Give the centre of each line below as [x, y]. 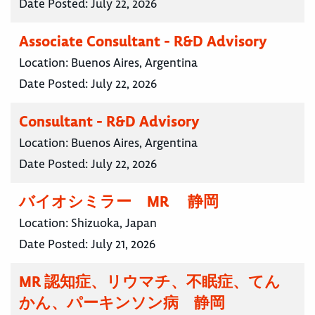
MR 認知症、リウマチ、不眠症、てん [150, 282]
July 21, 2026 [123, 244]
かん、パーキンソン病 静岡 [122, 303]
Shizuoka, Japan [114, 223]
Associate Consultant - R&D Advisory [143, 41]
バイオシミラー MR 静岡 [119, 202]
